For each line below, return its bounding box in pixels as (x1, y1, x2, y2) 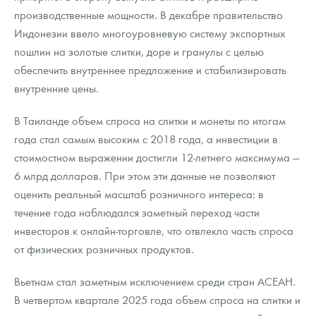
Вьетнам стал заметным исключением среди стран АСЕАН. (14, 274, 296, 289)
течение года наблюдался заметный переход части (14, 205, 260, 220)
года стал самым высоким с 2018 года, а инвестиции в (14, 131, 278, 147)
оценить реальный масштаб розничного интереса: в (14, 186, 264, 202)
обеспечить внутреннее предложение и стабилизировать (14, 62, 286, 78)
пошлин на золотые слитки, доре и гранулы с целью (14, 44, 264, 59)
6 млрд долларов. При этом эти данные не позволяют (14, 168, 275, 183)
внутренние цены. (14, 80, 99, 96)
